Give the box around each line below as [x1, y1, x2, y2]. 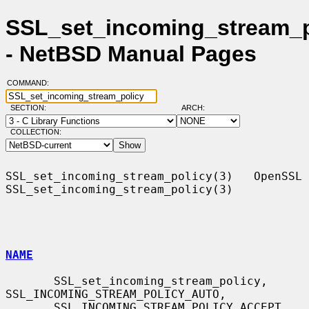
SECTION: [10, 103, 52, 112]
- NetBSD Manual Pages [6, 41, 257, 67]
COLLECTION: [10, 128, 61, 137]
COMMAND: [6, 79, 57, 88]
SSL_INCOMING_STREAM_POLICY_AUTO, [6, 287, 226, 301]
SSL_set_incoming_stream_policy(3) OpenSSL [6, 169, 302, 183]
